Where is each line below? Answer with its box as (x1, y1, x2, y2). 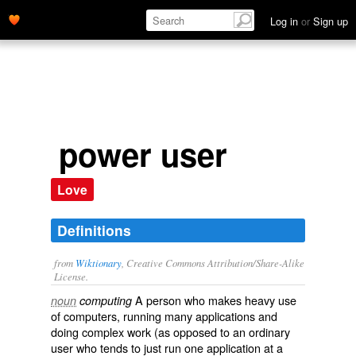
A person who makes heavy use (132, 292, 296, 308)
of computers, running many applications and (51, 308, 277, 324)
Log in (270, 14, 301, 29)
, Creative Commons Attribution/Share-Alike (122, 256, 304, 269)
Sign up (310, 14, 348, 29)
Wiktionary (75, 256, 122, 269)
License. (54, 269, 88, 283)
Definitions (57, 220, 131, 240)
